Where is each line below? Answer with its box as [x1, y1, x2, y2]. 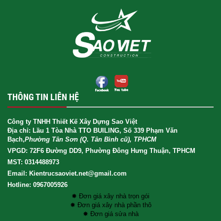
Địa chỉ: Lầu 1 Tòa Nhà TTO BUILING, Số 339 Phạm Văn [7, 126, 178, 134]
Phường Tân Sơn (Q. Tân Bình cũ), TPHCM [25, 135, 156, 143]
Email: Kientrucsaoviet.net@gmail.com [7, 169, 127, 177]
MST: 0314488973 [7, 158, 59, 166]
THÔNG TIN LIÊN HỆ [7, 91, 79, 102]
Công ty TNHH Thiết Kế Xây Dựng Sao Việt [7, 117, 137, 125]
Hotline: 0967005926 [7, 181, 68, 188]
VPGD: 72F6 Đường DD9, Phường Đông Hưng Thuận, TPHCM [7, 147, 195, 154]
